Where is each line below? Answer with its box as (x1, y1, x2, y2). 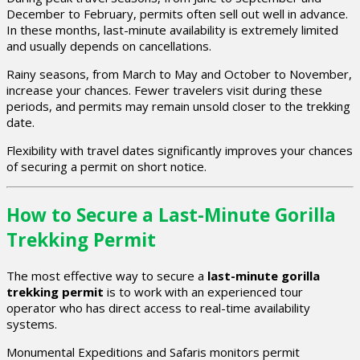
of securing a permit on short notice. (6, 157, 207, 174)
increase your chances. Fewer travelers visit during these (6, 81, 322, 98)
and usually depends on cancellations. (6, 37, 211, 54)
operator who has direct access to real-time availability (6, 299, 310, 316)
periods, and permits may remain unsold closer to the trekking (6, 97, 350, 114)
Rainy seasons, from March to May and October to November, (6, 65, 352, 82)
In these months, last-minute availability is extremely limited (6, 21, 338, 38)
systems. (6, 315, 57, 332)
